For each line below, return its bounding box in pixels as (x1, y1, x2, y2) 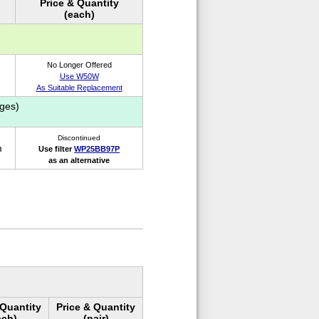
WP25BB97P (74, 145, 120, 154)
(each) (63, 9, 95, 21)
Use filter (38, 145, 74, 154)
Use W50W (59, 72, 99, 81)
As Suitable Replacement (36, 83, 122, 93)
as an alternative (48, 156, 110, 165)
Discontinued (58, 134, 100, 142)
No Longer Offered (46, 61, 112, 70)
